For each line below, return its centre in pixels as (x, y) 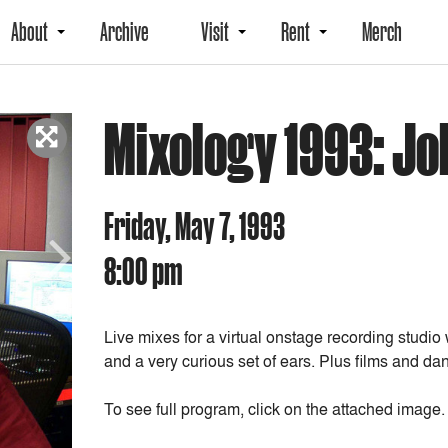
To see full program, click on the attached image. (274, 409)
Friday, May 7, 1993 (194, 225)
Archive (124, 32)
